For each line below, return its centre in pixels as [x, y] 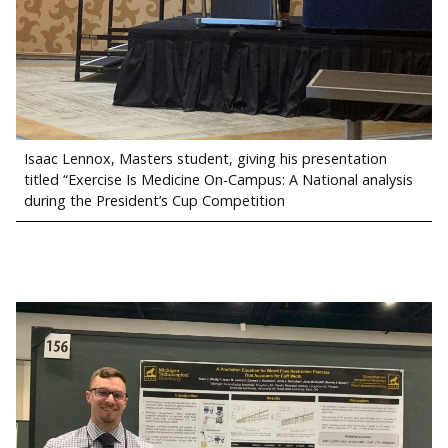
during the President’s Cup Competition [154, 200]
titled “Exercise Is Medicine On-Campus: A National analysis [218, 179]
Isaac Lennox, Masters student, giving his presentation [205, 158]
